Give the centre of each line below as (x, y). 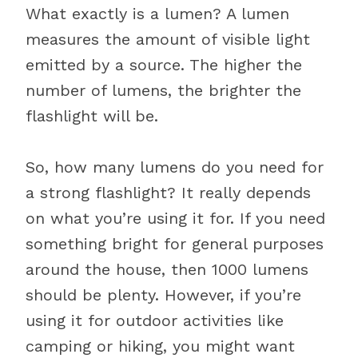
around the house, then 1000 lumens (167, 269)
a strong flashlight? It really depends (168, 193)
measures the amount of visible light (168, 39)
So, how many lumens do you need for (175, 167)
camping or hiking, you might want (160, 346)
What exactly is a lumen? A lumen (157, 14)
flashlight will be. (92, 116)
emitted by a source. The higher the (164, 65)
